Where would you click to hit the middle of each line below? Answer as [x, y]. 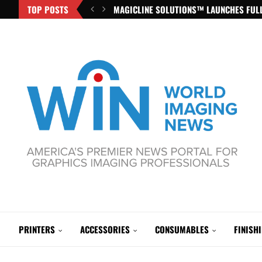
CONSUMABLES [182, 229]
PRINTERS [37, 229]
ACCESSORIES [105, 229]
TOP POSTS [48, 9]
